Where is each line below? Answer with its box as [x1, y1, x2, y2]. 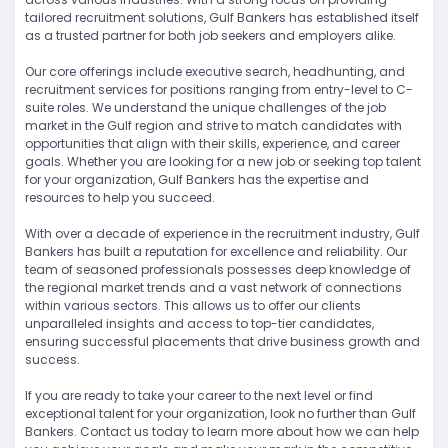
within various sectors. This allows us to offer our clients [25, 297, 361, 315]
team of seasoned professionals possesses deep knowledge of [25, 261, 411, 279]
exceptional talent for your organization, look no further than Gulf [25, 405, 416, 423]
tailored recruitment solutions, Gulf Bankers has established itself [25, 9, 419, 27]
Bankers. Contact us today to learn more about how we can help [25, 423, 419, 441]
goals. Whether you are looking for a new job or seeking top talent [25, 153, 421, 171]
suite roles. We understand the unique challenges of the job [25, 99, 386, 117]
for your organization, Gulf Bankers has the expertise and [25, 171, 369, 189]
